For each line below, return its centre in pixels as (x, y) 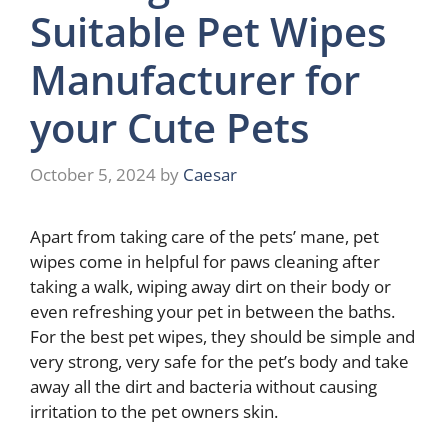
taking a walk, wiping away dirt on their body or (210, 287)
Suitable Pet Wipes (208, 31)
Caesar (210, 175)
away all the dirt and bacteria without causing (203, 387)
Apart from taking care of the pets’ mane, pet (204, 237)
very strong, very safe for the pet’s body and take (219, 362)
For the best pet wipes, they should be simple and (222, 337)
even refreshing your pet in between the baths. (212, 312)
